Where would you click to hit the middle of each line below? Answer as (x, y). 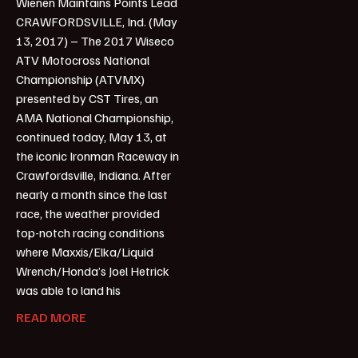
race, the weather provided (88, 214)
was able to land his (68, 290)
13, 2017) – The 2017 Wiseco (95, 41)
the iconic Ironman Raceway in (97, 156)
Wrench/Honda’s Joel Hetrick (93, 271)
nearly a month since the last (92, 195)
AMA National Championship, (95, 118)
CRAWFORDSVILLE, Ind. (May (97, 22)
